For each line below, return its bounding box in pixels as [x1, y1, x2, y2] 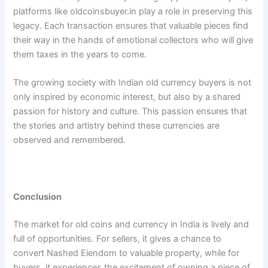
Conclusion [13, 191, 62, 202]
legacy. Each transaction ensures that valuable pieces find [13, 20, 249, 31]
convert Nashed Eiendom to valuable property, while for [13, 247, 240, 258]
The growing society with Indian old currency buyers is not [13, 77, 252, 88]
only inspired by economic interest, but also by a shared [13, 91, 241, 102]
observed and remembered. [13, 134, 126, 145]
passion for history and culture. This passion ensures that [13, 105, 248, 117]
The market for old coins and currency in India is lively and [13, 218, 249, 230]
